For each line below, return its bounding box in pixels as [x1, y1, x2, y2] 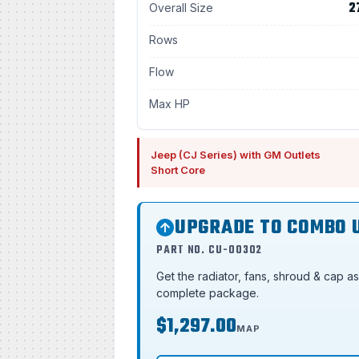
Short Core [151, 163, 205, 176]
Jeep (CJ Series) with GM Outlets [151, 147, 321, 161]
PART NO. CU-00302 [156, 241, 263, 259]
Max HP [149, 96, 190, 111]
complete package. [156, 285, 259, 300]
